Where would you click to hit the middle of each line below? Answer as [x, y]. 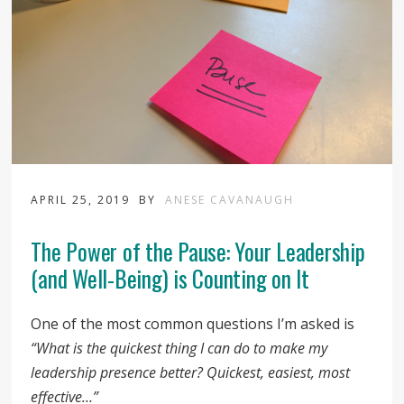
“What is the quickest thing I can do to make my [179, 348]
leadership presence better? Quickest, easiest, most [191, 372]
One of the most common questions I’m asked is [193, 323]
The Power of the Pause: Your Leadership [198, 251]
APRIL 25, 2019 [83, 199]
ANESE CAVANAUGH [230, 199]
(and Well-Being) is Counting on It [170, 278]
